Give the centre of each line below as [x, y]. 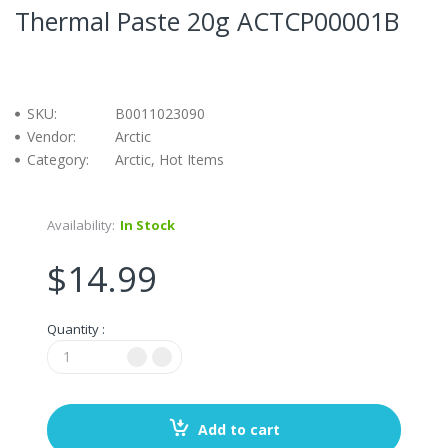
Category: [58, 159]
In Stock [147, 224]
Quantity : [76, 328]
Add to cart [239, 429]
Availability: [81, 224]
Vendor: [51, 136]
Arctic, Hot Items [169, 159]
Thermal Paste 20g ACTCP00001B [207, 20]
